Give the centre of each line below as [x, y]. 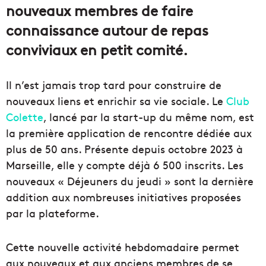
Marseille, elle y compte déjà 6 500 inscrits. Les [125, 165]
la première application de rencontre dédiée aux [129, 133]
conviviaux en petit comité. [97, 49]
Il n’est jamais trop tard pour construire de [114, 85]
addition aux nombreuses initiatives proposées [123, 197]
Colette [25, 117]
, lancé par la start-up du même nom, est [149, 117]
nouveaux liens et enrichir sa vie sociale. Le [116, 101]
